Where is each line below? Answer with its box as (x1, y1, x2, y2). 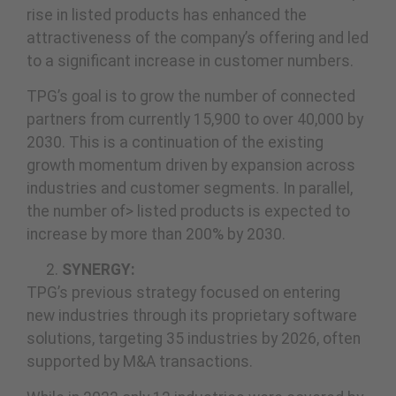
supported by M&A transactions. (27, 353, 253, 371)
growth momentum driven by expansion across (27, 156, 355, 174)
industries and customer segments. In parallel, (27, 179, 353, 197)
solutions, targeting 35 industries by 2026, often (27, 330, 361, 348)
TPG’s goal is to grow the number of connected (27, 88, 355, 105)
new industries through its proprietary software (27, 307, 357, 325)
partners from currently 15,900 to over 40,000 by (27, 110, 363, 128)
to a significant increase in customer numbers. (27, 51, 354, 70)
